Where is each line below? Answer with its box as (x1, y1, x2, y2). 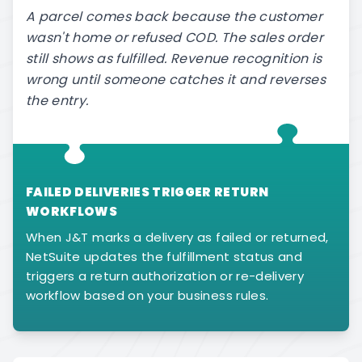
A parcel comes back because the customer (26, 7, 323, 26)
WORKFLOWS (26, 203, 118, 220)
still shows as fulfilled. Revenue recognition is (26, 49, 322, 68)
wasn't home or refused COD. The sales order (26, 28, 324, 47)
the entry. (26, 91, 89, 110)
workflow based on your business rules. (26, 287, 269, 304)
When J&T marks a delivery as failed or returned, (26, 229, 329, 246)
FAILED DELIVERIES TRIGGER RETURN (26, 183, 269, 200)
